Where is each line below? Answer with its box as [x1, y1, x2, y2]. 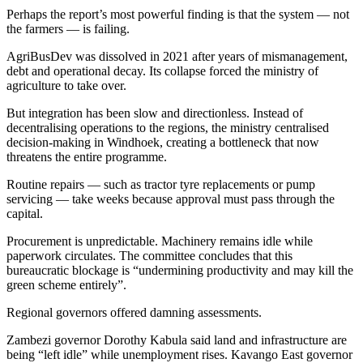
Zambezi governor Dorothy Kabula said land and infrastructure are [6, 332, 347, 347]
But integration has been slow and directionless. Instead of [6, 105, 303, 120]
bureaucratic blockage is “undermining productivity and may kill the [6, 263, 353, 277]
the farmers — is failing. [6, 21, 130, 36]
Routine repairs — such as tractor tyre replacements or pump [6, 177, 315, 191]
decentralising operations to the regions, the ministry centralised [6, 120, 329, 135]
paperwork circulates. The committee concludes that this [6, 248, 293, 263]
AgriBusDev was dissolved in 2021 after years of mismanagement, [6, 49, 348, 63]
